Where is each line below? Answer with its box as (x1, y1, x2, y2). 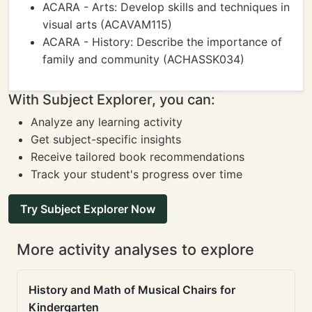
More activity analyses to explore (17, 240, 254, 258)
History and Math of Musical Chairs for (29, 283, 235, 297)
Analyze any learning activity (31, 115, 182, 129)
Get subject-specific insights (31, 132, 181, 146)
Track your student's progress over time (31, 167, 242, 181)
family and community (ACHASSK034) (42, 52, 244, 66)
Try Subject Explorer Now (20, 202, 155, 216)
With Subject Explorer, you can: (8, 91, 215, 108)
